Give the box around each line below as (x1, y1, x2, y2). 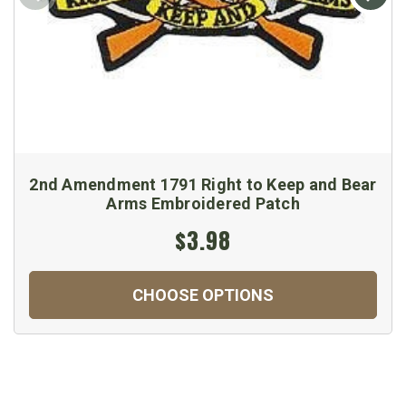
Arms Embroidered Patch (106, 193, 300, 213)
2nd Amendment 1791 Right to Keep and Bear (29, 174, 377, 194)
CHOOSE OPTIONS (132, 285, 274, 304)
